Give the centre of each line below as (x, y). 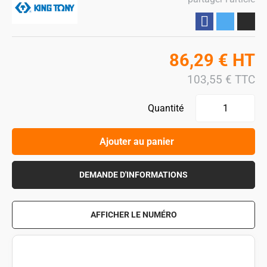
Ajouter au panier (136, 142)
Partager (204, 21)
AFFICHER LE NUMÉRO (133, 215)
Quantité (166, 108)
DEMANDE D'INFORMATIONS (133, 175)
